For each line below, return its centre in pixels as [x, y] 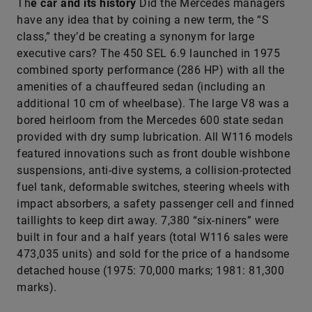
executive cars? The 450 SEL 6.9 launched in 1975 [148, 53]
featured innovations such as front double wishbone [153, 154]
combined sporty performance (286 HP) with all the [151, 70]
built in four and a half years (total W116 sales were [153, 237]
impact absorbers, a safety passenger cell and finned [155, 204]
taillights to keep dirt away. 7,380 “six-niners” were [148, 220]
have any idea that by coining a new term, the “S [143, 20]
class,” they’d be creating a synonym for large [135, 37]
